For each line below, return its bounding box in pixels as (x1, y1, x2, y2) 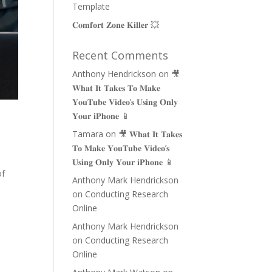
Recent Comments (72, 48, 169, 63)
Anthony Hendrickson (72, 68, 157, 80)
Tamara (72, 128, 104, 140)
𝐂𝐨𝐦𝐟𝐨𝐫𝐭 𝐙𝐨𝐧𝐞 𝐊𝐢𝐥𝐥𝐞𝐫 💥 (72, 19, 160, 30)
